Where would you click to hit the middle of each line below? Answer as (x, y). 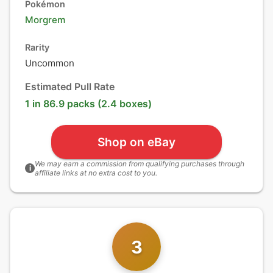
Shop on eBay (136, 142)
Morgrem (45, 20)
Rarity (37, 47)
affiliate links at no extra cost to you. (96, 173)
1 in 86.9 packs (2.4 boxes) (88, 104)
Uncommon (50, 63)
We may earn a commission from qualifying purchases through (140, 164)
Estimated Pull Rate (70, 87)
